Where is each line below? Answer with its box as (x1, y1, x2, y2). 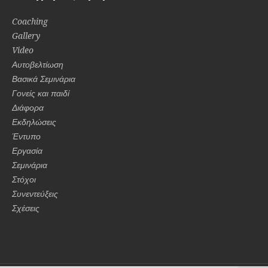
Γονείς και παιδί (12, 88, 70, 98)
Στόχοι (12, 174, 36, 184)
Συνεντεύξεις (12, 188, 59, 199)
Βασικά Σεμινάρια (12, 74, 76, 84)
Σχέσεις (12, 203, 40, 213)
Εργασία (12, 145, 43, 156)
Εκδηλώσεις (12, 117, 57, 127)
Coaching (12, 16, 48, 26)
